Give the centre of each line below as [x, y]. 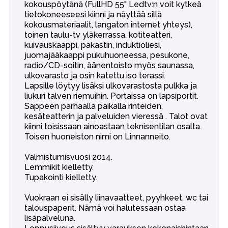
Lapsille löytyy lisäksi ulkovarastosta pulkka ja [110, 86]
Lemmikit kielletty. [59, 167]
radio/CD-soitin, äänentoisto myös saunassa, [109, 65]
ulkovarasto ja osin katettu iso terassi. [95, 76]
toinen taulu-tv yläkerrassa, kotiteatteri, [98, 35]
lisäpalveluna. [50, 218]
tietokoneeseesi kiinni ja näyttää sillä [93, 15]
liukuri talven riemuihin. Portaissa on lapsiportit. [111, 96]
